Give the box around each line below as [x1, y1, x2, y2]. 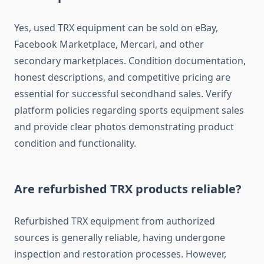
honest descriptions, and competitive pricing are [14, 71, 230, 84]
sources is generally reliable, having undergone [14, 231, 225, 245]
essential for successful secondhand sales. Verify [14, 87, 232, 101]
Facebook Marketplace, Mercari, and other [14, 38, 204, 51]
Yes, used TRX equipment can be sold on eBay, [14, 21, 218, 35]
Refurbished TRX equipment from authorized [14, 214, 215, 228]
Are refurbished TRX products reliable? [14, 181, 242, 197]
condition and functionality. [14, 137, 136, 150]
